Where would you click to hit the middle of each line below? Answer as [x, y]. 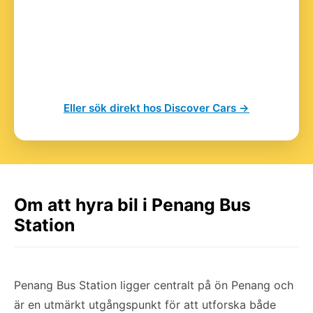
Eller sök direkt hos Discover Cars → [156, 108]
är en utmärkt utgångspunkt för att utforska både [145, 304]
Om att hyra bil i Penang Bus [132, 204]
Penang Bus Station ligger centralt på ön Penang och [154, 285]
